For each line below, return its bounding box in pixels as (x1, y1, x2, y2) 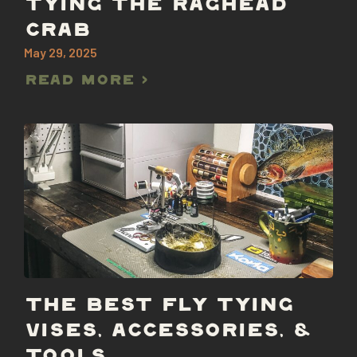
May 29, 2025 (24, 45, 97, 60)
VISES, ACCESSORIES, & (24, 324, 312, 339)
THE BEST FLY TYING (24, 299, 294, 314)
